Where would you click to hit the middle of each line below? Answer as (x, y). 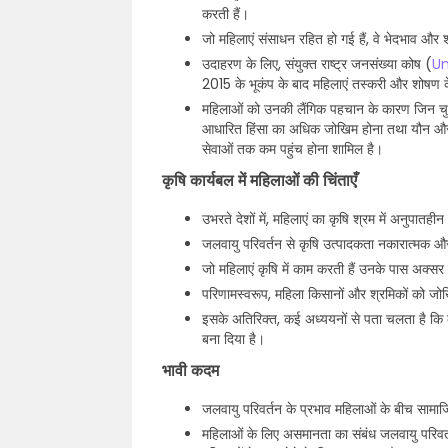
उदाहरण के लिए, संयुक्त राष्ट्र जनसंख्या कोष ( (317, 64)
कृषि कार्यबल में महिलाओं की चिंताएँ (259, 180)
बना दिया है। (233, 339)
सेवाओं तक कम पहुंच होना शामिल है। (292, 149)
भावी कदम (190, 370)
